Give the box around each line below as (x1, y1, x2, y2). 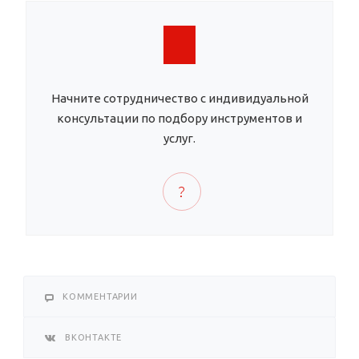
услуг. (163, 131, 196, 146)
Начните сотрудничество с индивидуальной (50, 91, 309, 106)
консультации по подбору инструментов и (57, 111, 302, 126)
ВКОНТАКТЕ (65, 333, 123, 343)
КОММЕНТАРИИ (63, 292, 138, 302)
